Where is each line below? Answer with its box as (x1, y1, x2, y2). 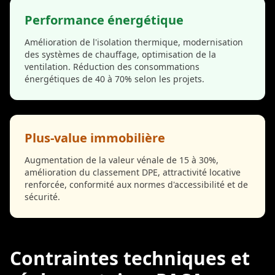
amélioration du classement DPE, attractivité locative (25, 166, 241, 178)
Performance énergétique (25, 11, 184, 28)
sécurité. (25, 190, 60, 203)
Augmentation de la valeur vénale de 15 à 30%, (25, 153, 219, 166)
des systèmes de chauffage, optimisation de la (25, 48, 216, 60)
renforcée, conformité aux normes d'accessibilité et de (25, 178, 248, 190)
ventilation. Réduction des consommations (25, 60, 199, 72)
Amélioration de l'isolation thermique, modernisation (25, 36, 243, 48)
